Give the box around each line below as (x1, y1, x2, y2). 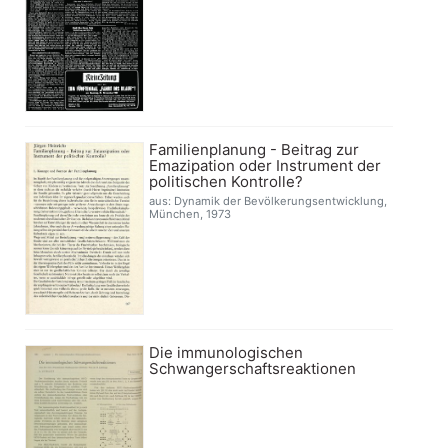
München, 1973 (149, 207, 232, 222)
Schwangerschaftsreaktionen (149, 358, 357, 378)
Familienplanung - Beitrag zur (149, 140, 360, 160)
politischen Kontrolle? (149, 172, 304, 192)
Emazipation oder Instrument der (149, 156, 382, 176)
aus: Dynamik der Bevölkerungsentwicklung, (149, 194, 388, 209)
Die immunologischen (149, 342, 304, 362)
